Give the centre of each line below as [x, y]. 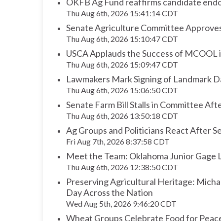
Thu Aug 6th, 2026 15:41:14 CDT [122, 13]
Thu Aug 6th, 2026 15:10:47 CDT [122, 39]
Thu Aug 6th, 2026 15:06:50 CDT [122, 90]
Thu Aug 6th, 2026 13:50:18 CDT [122, 116]
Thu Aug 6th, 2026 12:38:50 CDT [122, 167]
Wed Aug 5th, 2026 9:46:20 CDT [121, 204]
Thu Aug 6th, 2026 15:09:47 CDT [122, 65]
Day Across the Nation [110, 193]
